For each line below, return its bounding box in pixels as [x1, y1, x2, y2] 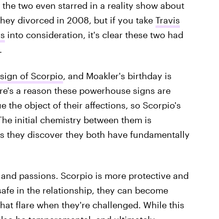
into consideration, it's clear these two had [4, 29, 183, 40]
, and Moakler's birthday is [63, 70, 172, 81]
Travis [155, 15, 180, 25]
